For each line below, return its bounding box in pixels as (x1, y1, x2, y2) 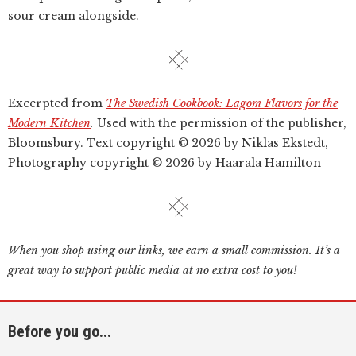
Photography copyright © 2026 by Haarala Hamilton (8, 156, 321, 170)
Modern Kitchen (8, 116, 91, 130)
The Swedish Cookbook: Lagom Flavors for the (106, 96, 338, 110)
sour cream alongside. (8, 9, 139, 23)
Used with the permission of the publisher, (94, 116, 346, 130)
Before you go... (8, 322, 111, 341)
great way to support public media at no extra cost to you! (8, 263, 296, 277)
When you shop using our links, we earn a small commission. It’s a (8, 243, 340, 257)
